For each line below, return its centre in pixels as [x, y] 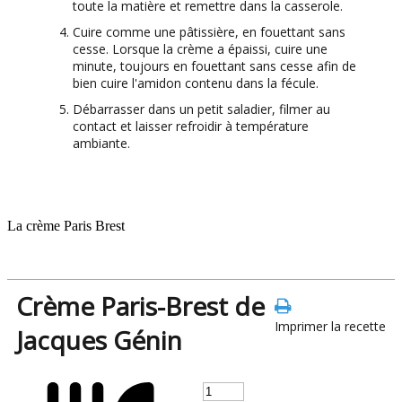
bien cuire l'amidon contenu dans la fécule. [196, 83]
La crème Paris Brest [66, 225]
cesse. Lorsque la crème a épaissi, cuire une [200, 48]
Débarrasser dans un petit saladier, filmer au [201, 109]
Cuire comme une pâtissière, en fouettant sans [209, 31]
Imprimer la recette [330, 326]
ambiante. [101, 143]
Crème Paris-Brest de [140, 306]
